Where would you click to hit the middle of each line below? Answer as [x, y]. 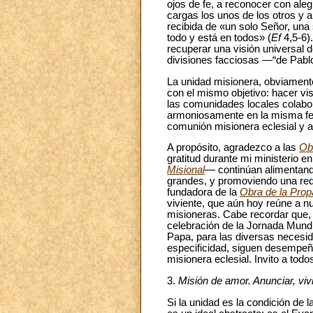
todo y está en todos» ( [219, 38]
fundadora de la [203, 192]
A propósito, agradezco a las [233, 148]
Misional [186, 170]
